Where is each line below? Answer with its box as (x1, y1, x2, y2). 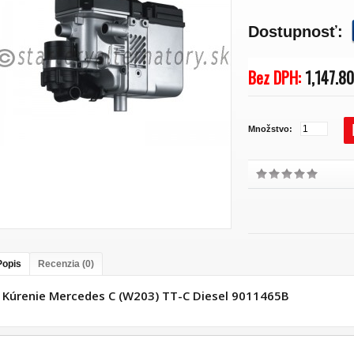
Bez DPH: (248, 66, 301, 89)
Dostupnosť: (248, 23, 343, 40)
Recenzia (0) (38, 258, 94, 269)
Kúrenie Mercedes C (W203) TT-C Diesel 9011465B (2, 288, 292, 303)
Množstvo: (248, 124, 292, 134)
